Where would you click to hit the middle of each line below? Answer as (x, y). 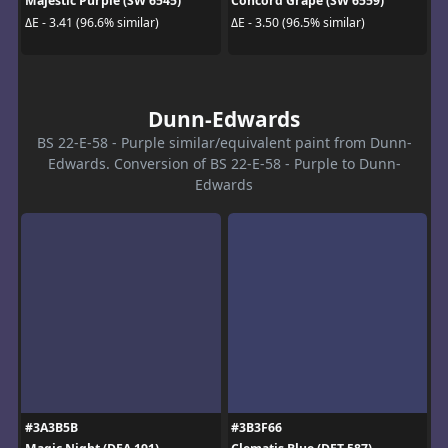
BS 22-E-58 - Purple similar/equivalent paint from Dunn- (224, 143)
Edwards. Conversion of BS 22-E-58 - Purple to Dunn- (224, 164)
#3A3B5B (51, 428)
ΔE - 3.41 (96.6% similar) (91, 22)
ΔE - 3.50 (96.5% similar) (298, 22)
